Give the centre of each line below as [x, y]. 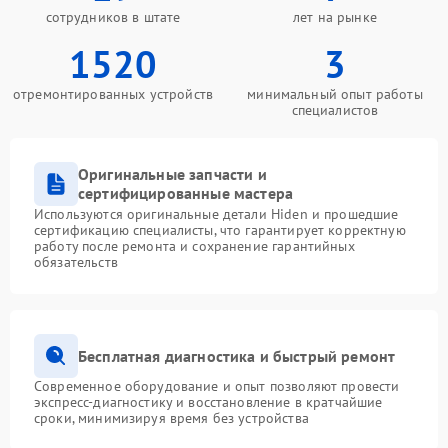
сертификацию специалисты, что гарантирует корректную [220, 230]
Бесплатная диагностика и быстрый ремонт [237, 355]
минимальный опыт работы [335, 94]
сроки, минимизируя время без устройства [171, 418]
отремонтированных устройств [113, 94]
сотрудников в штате [113, 17]
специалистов [335, 110]
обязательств [76, 262]
